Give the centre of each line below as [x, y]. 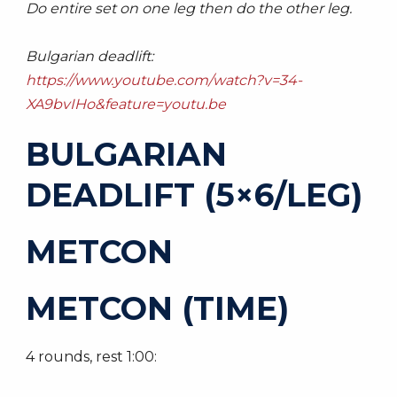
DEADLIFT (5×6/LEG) [194, 195]
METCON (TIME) [157, 308]
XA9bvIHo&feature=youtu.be [126, 104]
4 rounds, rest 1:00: [91, 357]
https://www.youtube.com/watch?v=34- [164, 80]
